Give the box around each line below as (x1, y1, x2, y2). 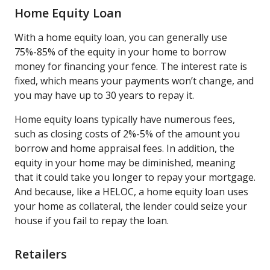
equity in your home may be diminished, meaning (14, 155, 236, 169)
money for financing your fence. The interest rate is (14, 59, 247, 73)
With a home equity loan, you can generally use (14, 30, 227, 44)
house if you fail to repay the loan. (14, 213, 169, 227)
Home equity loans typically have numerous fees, (14, 112, 235, 126)
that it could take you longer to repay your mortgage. (14, 170, 256, 184)
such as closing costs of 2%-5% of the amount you (14, 127, 240, 140)
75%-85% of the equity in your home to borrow (14, 45, 226, 58)
